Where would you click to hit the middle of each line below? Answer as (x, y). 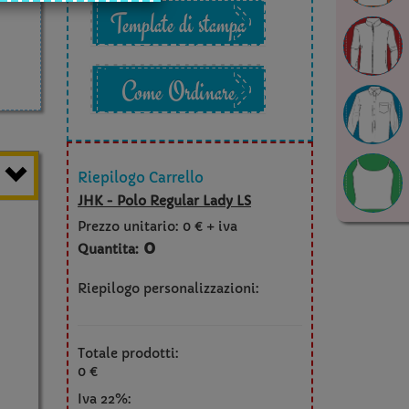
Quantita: (108, 249)
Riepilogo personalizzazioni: (168, 288)
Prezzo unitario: (128, 226)
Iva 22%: (105, 399)
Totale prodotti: (128, 353)
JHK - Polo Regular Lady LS (164, 201)
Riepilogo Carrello (141, 178)
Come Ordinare (178, 91)
